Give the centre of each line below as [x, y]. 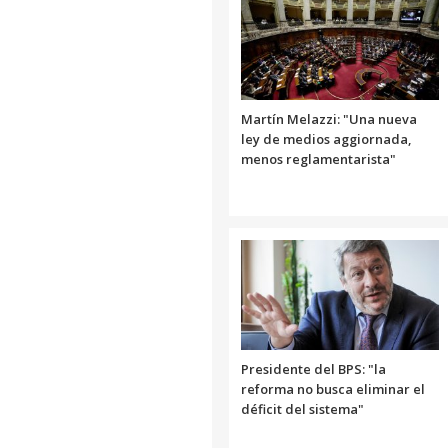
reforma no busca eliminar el [333, 388]
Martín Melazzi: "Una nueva [329, 118]
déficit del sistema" [302, 408]
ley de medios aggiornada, [326, 138]
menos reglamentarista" [318, 158]
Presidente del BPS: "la [313, 368]
